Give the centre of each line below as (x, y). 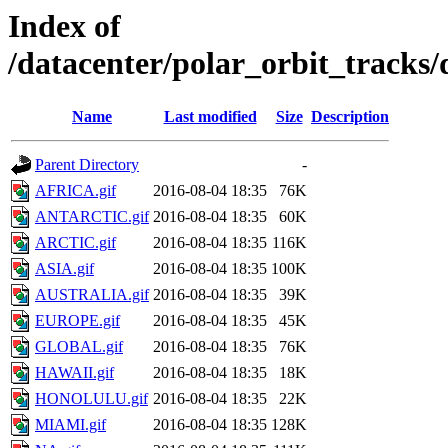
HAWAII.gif (74, 373)
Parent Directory (87, 165)
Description (350, 117)
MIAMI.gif (70, 425)
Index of (64, 26)
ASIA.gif (64, 269)
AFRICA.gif (75, 191)
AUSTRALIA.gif (92, 295)
